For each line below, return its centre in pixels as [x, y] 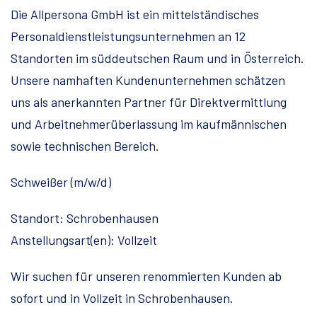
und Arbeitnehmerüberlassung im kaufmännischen [149, 124]
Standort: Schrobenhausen [85, 218]
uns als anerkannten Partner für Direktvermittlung [149, 102]
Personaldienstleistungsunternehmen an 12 [128, 36]
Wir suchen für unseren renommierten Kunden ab [146, 276]
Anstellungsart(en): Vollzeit [84, 240]
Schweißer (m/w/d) [61, 182]
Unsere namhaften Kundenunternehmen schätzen [148, 80]
